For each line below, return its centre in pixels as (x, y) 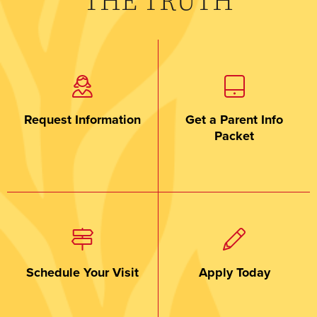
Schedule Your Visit (82, 273)
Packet (234, 136)
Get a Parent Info (234, 120)
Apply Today (234, 273)
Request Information (82, 120)
